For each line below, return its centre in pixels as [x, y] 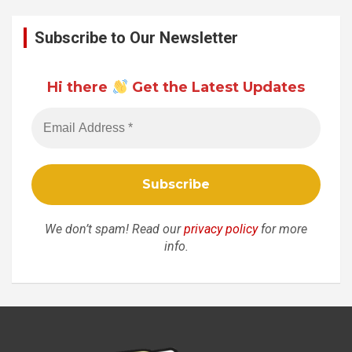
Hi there [80, 88]
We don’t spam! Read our [114, 229]
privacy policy [221, 229]
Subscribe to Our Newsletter [136, 37]
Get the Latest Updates [216, 88]
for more [282, 229]
